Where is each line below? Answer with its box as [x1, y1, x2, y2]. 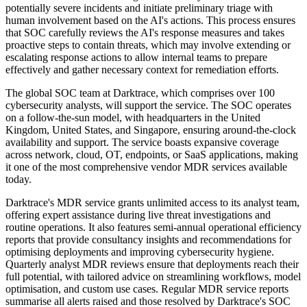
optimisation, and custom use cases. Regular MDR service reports [5, 283, 288, 295]
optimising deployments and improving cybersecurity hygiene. [5, 246, 274, 258]
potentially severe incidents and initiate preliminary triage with [5, 2, 273, 14]
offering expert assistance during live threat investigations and [5, 209, 271, 221]
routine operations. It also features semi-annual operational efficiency [5, 221, 302, 234]
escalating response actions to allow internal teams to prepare [5, 51, 267, 64]
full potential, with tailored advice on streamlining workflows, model [5, 271, 301, 283]
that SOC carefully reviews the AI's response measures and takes [5, 27, 284, 39]
